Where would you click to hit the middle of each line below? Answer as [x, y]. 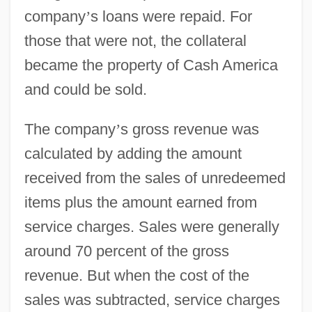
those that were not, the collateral [135, 40]
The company [70, 129]
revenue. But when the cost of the [136, 275]
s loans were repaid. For [171, 16]
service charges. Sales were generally [151, 226]
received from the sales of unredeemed [155, 178]
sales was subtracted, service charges [152, 299]
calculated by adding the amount [133, 153]
